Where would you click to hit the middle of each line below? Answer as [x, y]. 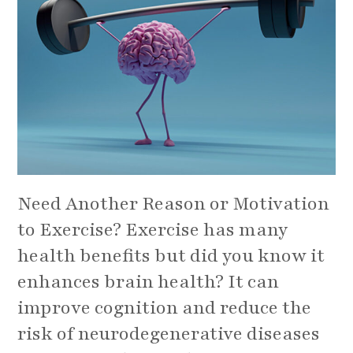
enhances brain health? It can [149, 281]
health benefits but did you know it [171, 255]
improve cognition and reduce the [165, 307]
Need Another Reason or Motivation [174, 203]
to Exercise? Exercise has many [153, 229]
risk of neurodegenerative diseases [169, 333]
